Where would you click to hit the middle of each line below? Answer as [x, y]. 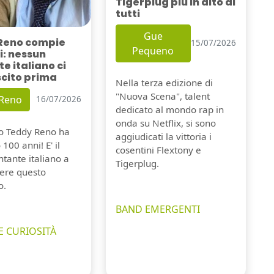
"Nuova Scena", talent [162, 96]
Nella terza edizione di [164, 82]
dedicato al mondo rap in [169, 109]
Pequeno [153, 50]
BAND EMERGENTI [157, 209]
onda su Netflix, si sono [165, 123]
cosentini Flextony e [158, 150]
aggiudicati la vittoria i [163, 136]
